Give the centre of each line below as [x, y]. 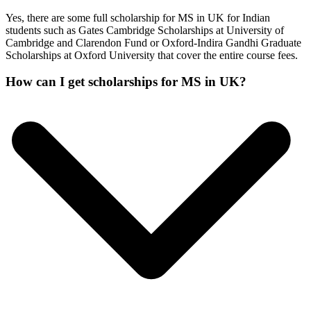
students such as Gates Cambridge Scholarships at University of [145, 30]
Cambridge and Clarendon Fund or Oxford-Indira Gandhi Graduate [153, 42]
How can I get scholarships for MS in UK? [126, 82]
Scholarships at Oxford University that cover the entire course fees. [153, 55]
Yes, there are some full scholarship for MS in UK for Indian [138, 17]
